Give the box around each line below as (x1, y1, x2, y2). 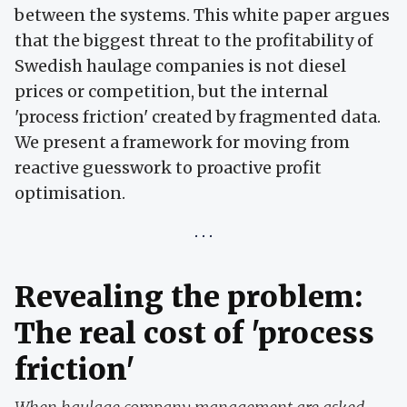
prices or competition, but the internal (15, 81, 328, 103)
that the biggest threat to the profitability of (15, 30, 373, 52)
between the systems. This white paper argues (15, 5, 390, 26)
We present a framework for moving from (15, 132, 350, 154)
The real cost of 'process (15, 315, 374, 352)
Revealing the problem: (15, 279, 362, 316)
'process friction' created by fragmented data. (15, 106, 381, 128)
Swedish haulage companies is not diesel (15, 55, 346, 77)
